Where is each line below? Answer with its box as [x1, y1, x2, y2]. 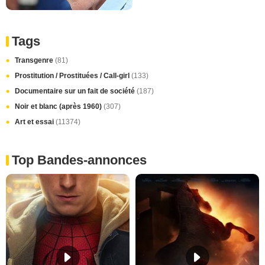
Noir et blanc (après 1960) [15, 102, 104, 111]
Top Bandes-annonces [12, 152, 147, 167]
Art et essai [15, 117, 56, 126]
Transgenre [15, 56, 55, 64]
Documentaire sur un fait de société [15, 86, 137, 95]
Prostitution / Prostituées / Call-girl [15, 71, 131, 80]
